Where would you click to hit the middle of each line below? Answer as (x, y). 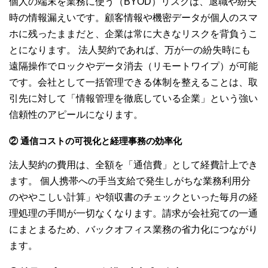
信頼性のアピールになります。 (76, 114)
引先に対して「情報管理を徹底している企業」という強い (133, 98)
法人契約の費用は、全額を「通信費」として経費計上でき (133, 165)
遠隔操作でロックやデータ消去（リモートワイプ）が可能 (133, 66)
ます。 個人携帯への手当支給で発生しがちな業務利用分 (130, 181)
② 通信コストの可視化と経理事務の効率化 (95, 141)
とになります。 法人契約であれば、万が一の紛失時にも (130, 50)
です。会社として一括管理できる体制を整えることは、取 (133, 82)
